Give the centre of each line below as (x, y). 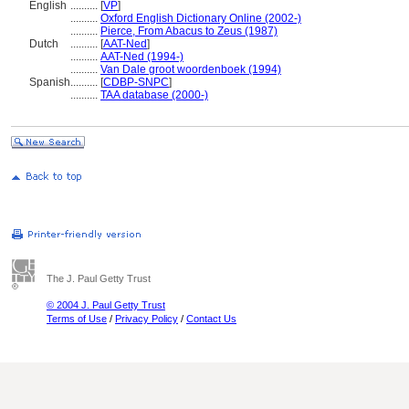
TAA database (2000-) (154, 95)
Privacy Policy (147, 319)
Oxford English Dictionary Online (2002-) (201, 18)
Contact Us (211, 319)
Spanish (50, 82)
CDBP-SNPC (136, 82)
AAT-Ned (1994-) (142, 57)
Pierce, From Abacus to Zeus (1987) (189, 31)
